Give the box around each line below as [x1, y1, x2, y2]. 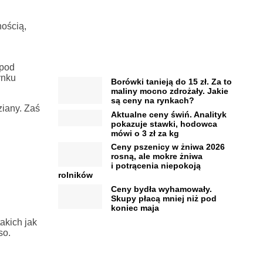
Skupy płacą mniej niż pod [110, 193, 217, 203]
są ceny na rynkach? [110, 96, 194, 106]
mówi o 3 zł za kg [110, 128, 179, 138]
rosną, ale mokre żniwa [110, 151, 203, 161]
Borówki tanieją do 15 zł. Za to [110, 77, 232, 87]
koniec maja [110, 203, 159, 213]
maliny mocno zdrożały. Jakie [110, 86, 228, 96]
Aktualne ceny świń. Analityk [110, 109, 227, 119]
